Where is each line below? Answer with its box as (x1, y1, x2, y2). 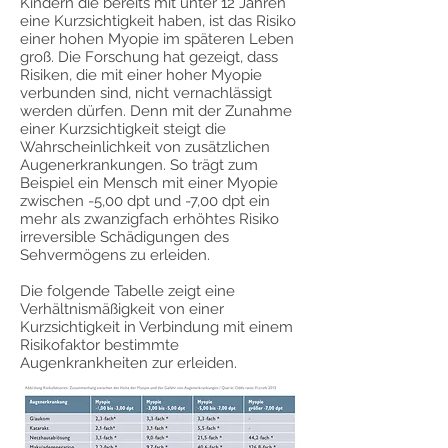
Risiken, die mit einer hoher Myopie (20, 66, 262, 84)
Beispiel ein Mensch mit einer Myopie (20, 174, 278, 192)
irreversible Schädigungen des (20, 228, 229, 246)
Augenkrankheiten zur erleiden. (20, 354, 241, 372)
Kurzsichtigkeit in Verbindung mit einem (20, 318, 293, 336)
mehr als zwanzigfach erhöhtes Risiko (20, 210, 279, 228)
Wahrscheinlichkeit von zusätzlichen (20, 138, 270, 156)
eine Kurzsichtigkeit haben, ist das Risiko (20, 12, 296, 30)
